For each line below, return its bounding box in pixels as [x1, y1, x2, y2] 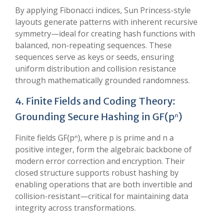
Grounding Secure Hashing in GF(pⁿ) [15, 110, 182, 123]
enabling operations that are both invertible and [15, 179, 192, 190]
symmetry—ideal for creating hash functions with [15, 28, 195, 39]
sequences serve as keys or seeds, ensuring [15, 52, 174, 62]
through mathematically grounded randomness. [15, 75, 190, 86]
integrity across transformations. [15, 202, 136, 213]
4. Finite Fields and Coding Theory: [15, 95, 175, 107]
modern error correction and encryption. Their [15, 156, 185, 166]
